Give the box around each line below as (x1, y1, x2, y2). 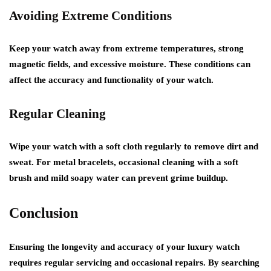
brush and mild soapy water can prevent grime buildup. (9, 172, 228, 183)
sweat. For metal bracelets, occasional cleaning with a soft (9, 157, 238, 167)
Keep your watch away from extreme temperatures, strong (9, 43, 244, 53)
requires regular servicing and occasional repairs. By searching (9, 257, 260, 267)
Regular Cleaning (9, 106, 106, 121)
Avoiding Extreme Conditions (9, 8, 172, 23)
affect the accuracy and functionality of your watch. (9, 74, 214, 85)
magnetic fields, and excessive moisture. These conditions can (9, 59, 250, 69)
